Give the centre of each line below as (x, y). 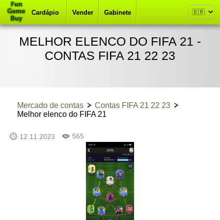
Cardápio (45, 13)
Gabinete (118, 13)
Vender (83, 13)
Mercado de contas (50, 105)
